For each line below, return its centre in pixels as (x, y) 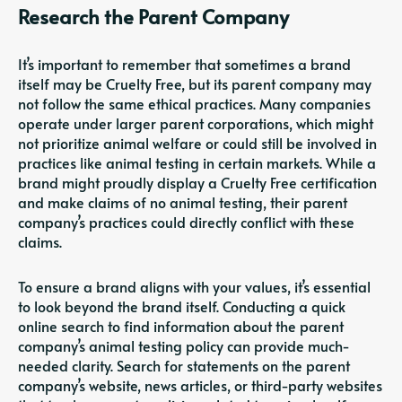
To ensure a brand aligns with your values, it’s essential (194, 287)
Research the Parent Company (153, 17)
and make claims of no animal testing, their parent (183, 202)
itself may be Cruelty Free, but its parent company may (195, 84)
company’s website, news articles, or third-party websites (200, 385)
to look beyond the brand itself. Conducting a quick (182, 306)
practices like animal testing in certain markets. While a (197, 163)
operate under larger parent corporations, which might (196, 123)
